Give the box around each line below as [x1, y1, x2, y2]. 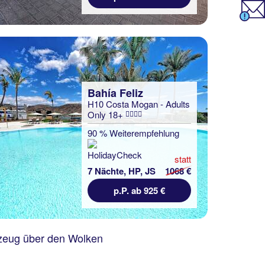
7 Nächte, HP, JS [88, 164, 156, 177]
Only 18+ [88, 108, 125, 121]
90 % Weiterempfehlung [88, 127, 179, 139]
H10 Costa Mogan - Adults [88, 98, 190, 110]
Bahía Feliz [88, 85, 143, 101]
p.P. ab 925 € [114, 184, 165, 197]
